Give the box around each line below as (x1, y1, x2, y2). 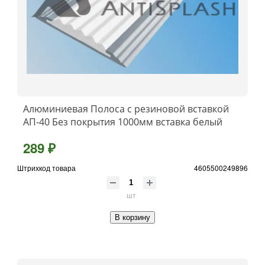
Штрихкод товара (17, 162, 76, 173)
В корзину (115, 212, 150, 222)
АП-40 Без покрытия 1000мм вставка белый (23, 115, 222, 128)
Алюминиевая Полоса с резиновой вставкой (23, 102, 229, 115)
